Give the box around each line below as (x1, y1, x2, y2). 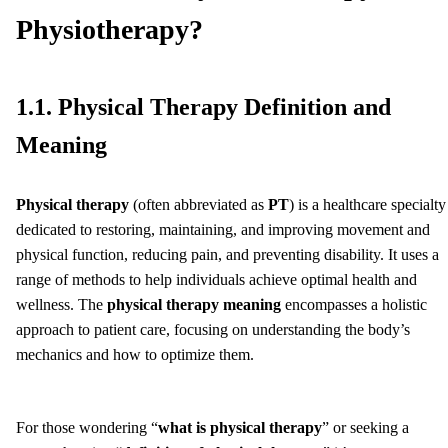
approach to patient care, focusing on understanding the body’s (16, 320, 410, 338)
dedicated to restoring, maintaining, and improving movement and (16, 220, 430, 238)
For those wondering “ (16, 418, 158, 436)
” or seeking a (322, 418, 409, 436)
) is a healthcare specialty (289, 195, 446, 213)
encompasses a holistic (281, 295, 427, 313)
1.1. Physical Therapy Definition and (16, 93, 391, 120)
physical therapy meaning (107, 295, 281, 313)
